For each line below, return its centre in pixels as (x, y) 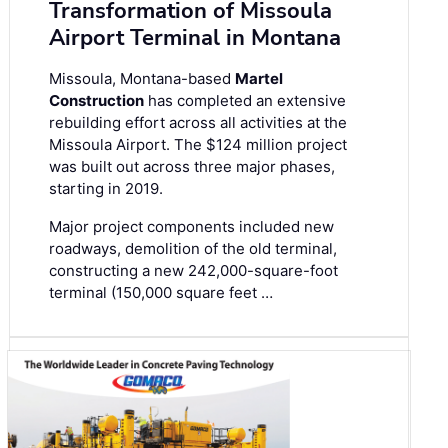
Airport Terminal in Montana (195, 38)
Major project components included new (191, 227)
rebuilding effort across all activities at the (198, 123)
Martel (259, 79)
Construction (96, 101)
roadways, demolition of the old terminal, (193, 249)
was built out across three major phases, (192, 167)
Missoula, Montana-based (142, 79)
